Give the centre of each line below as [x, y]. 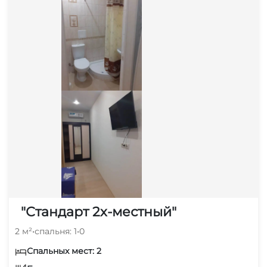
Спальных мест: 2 [64, 251]
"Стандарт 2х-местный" [99, 212]
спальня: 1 [56, 231]
